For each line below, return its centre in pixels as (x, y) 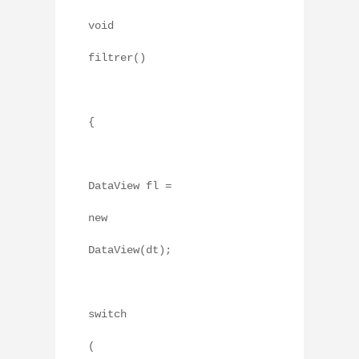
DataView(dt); (130, 250)
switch (107, 315)
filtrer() (117, 58)
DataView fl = (130, 186)
